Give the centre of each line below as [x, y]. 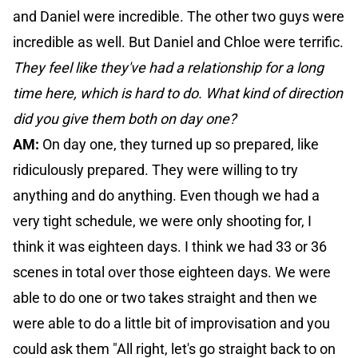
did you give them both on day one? [125, 119]
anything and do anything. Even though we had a [166, 196]
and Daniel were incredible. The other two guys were [179, 17]
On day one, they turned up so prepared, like [181, 145]
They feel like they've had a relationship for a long [168, 68]
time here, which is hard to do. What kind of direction [178, 93]
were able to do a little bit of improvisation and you [171, 324]
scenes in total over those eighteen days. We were [172, 272]
